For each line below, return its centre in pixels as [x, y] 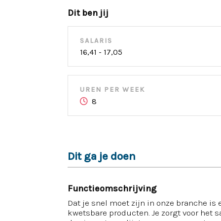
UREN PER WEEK [112, 90]
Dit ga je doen [102, 156]
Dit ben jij [88, 13]
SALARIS [96, 41]
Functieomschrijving [112, 188]
